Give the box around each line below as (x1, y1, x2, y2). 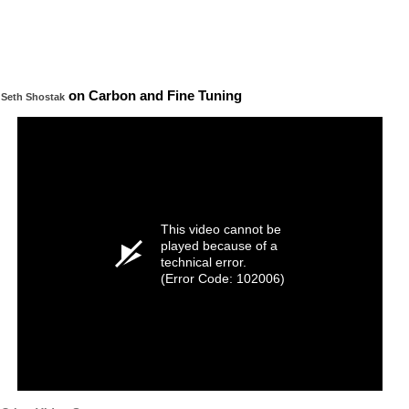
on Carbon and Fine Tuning (65, 89, 242, 103)
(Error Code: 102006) (160, 270, 285, 286)
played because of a (160, 237, 278, 253)
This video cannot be (160, 221, 281, 236)
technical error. (160, 254, 246, 269)
